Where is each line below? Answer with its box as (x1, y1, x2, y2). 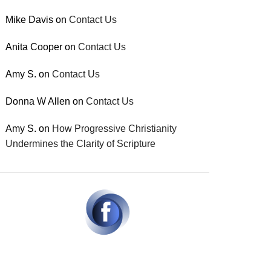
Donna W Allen (5, 96, 71, 107)
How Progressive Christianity (52, 123, 177, 134)
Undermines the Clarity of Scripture (5, 139, 156, 149)
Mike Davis (5, 15, 54, 25)
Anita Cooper (5, 42, 63, 53)
